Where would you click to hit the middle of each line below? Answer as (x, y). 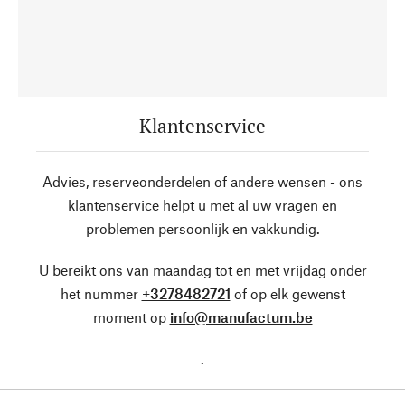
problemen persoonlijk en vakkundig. (202, 228)
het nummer (101, 293)
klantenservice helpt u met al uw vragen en (202, 205)
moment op (131, 317)
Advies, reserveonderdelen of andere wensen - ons (202, 181)
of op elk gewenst (287, 293)
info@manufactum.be (241, 317)
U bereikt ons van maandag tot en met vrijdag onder (202, 270)
